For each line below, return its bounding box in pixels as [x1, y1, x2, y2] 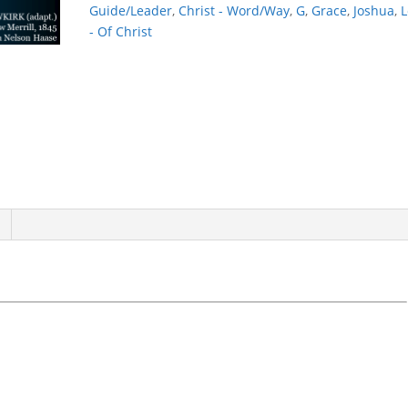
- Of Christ [89, 23, 153, 40]
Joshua [353, 2, 395, 19]
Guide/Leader [89, 2, 173, 19]
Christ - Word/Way [178, 2, 291, 19]
